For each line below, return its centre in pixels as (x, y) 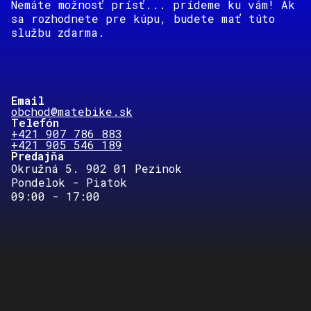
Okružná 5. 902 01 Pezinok (96, 168)
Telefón (35, 123)
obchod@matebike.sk (72, 111)
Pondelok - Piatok (73, 182)
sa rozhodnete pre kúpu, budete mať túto (143, 18)
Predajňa (37, 156)
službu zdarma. (58, 32)
